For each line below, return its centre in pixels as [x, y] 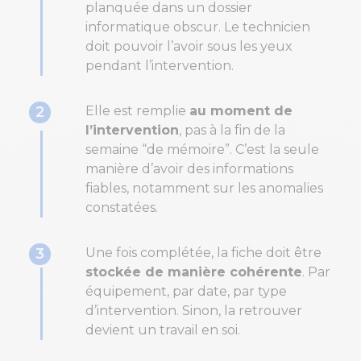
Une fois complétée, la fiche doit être [203, 252]
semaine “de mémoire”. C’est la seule [202, 149]
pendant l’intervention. [160, 65]
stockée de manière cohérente [194, 272]
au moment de [241, 110]
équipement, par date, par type [186, 291]
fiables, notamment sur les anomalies [204, 188]
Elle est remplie [137, 110]
